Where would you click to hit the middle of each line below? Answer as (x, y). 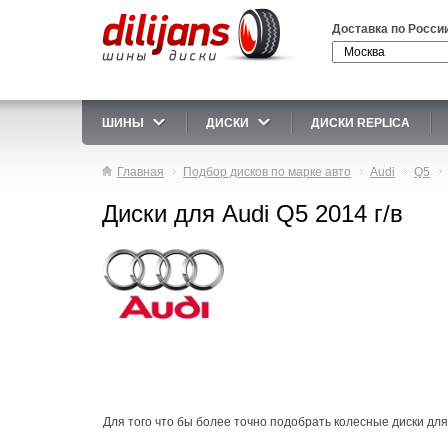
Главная (140, 172)
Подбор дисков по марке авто (267, 172)
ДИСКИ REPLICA (360, 123)
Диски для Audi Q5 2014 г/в (252, 213)
